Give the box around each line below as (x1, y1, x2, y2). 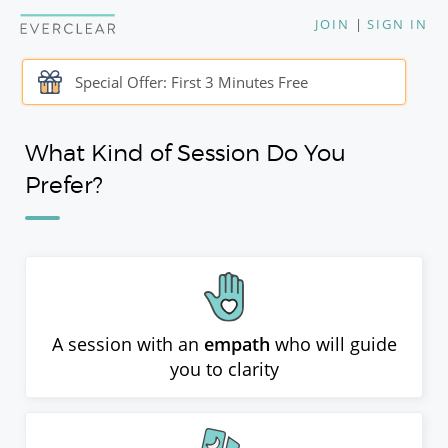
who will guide (274, 332, 397, 356)
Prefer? (25, 171, 103, 198)
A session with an (51, 332, 199, 356)
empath (198, 332, 275, 356)
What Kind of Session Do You (25, 139, 346, 166)
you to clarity (169, 357, 279, 381)
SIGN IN (367, 15, 428, 33)
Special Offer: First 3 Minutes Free (75, 71, 309, 92)
